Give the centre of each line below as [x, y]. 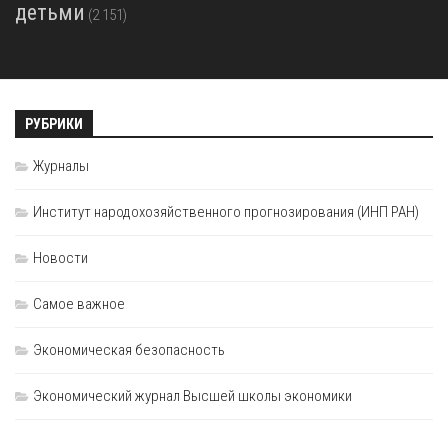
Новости [60, 257]
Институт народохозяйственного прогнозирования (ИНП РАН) [226, 211]
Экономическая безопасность [129, 349]
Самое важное [79, 303]
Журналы [61, 165]
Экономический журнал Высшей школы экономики [192, 395]
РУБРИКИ [54, 123]
